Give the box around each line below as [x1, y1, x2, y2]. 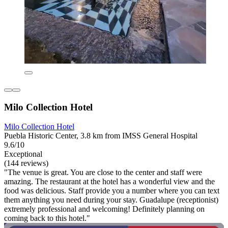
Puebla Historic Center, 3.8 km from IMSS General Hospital [4, 131, 197, 140]
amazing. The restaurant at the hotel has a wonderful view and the [4, 177, 215, 186]
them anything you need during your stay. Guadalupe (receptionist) [4, 195, 218, 205]
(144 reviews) [4, 159, 48, 168]
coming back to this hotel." [4, 214, 90, 223]
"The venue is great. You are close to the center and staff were [4, 168, 202, 177]
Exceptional [4, 150, 42, 159]
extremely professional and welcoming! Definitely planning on [4, 205, 205, 214]
